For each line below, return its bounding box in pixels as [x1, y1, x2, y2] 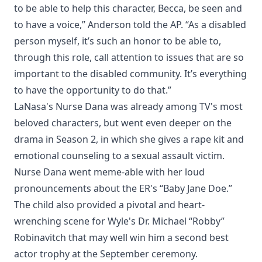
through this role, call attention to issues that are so [14, 51, 244, 64]
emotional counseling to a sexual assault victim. [14, 149, 225, 163]
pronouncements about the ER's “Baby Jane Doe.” [14, 182, 232, 195]
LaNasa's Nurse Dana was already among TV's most [14, 100, 243, 113]
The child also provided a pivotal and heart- [14, 198, 205, 212]
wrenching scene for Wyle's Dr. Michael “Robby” [14, 215, 225, 228]
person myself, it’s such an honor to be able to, [14, 35, 221, 48]
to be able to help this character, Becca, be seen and [14, 2, 242, 15]
